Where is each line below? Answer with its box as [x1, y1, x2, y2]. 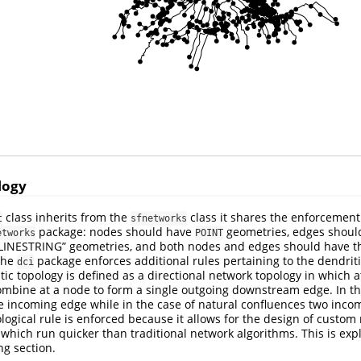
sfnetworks [131, 213, 187, 225]
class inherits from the [2, 210, 131, 226]
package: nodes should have [35, 224, 195, 240]
